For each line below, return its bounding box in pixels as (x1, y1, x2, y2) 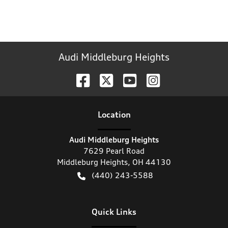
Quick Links (92, 207, 136, 217)
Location (97, 109, 131, 120)
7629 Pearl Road (83, 146, 145, 156)
